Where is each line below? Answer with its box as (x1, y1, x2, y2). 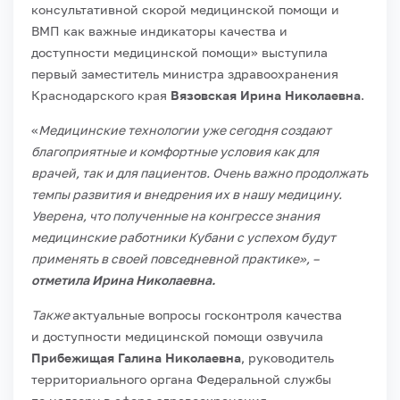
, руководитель (241, 349, 334, 365)
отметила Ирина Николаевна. (31, 271, 215, 287)
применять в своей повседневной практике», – (31, 250, 319, 266)
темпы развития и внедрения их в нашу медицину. (31, 186, 342, 202)
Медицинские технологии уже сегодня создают (38, 121, 331, 137)
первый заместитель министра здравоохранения (31, 65, 338, 81)
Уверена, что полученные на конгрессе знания (31, 207, 320, 223)
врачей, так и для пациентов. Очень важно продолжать (31, 164, 368, 180)
